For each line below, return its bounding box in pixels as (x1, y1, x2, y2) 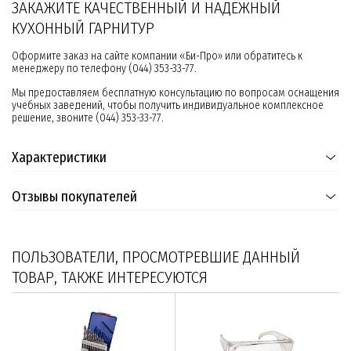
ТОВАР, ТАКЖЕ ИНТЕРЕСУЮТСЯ (12, 267, 208, 288)
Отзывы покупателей (12, 188, 137, 206)
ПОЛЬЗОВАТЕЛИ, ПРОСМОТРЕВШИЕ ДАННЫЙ (12, 247, 300, 268)
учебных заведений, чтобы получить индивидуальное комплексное (12, 99, 324, 113)
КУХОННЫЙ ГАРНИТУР (12, 18, 158, 39)
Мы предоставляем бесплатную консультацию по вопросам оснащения (12, 86, 339, 100)
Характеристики (12, 149, 107, 167)
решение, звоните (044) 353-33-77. (12, 111, 164, 125)
